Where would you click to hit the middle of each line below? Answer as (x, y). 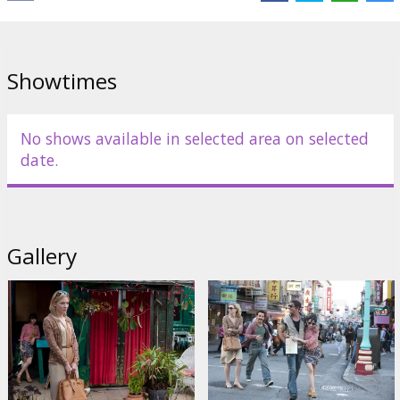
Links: (23, 20)
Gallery (42, 255)
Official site (75, 20)
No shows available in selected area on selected (194, 138)
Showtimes (62, 80)
